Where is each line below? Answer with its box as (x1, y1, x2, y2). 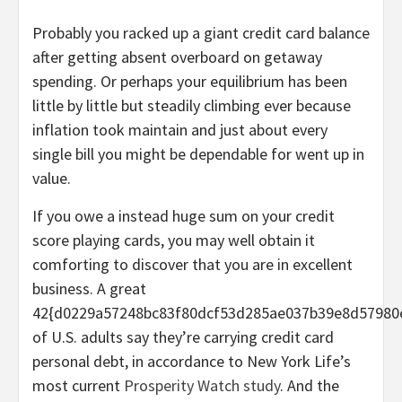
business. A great (32, 278, 146, 300)
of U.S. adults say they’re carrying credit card (32, 327, 334, 348)
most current (32, 375, 124, 397)
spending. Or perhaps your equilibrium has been (32, 71, 347, 92)
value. (32, 168, 71, 189)
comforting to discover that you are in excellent (32, 254, 353, 275)
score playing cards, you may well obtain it (32, 230, 315, 251)
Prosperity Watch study (124, 375, 280, 397)
